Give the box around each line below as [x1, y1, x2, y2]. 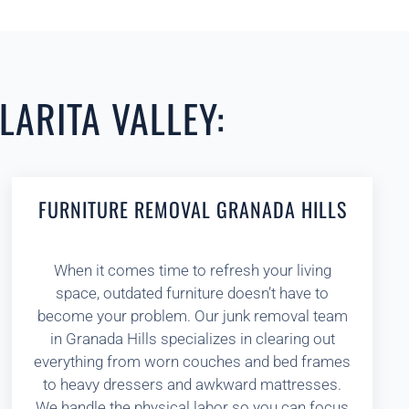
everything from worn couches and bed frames [34, 352, 351, 371]
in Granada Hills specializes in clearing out [49, 330, 335, 348]
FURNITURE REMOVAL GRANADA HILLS [37, 194, 347, 224]
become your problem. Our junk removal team [37, 307, 348, 325]
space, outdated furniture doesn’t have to [56, 284, 330, 302]
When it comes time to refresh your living [53, 261, 331, 279]
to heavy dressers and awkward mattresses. [43, 375, 342, 393]
